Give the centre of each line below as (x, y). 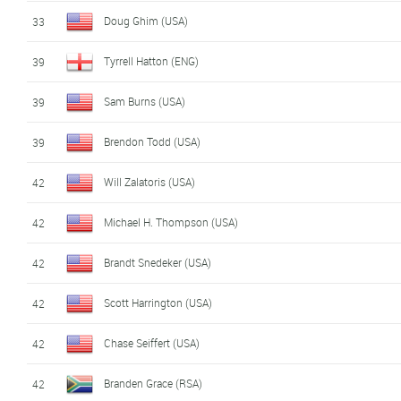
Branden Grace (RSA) (154, 383)
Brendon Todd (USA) (153, 141)
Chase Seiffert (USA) (152, 342)
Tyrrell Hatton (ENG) (152, 60)
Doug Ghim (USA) (146, 20)
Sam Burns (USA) (145, 101)
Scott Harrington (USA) (158, 302)
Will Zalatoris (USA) (150, 181)
